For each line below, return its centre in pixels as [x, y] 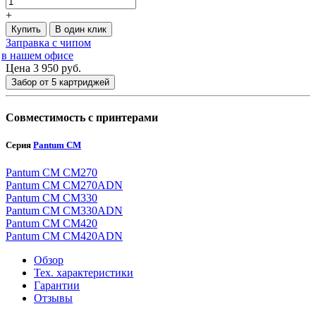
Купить [26, 29]
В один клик [81, 29]
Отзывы [53, 298]
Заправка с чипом [48, 42]
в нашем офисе [37, 55]
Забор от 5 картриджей [60, 82]
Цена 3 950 [32, 68]
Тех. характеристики [84, 273]
